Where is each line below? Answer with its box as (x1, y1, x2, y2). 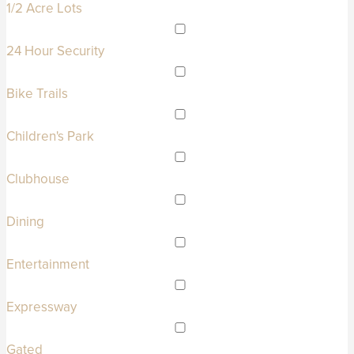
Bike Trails (6, 85, 68, 102)
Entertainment (6, 256, 89, 273)
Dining (6, 213, 44, 230)
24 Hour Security (6, 43, 104, 59)
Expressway (6, 299, 77, 315)
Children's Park (6, 128, 94, 145)
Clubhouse (6, 171, 70, 187)
